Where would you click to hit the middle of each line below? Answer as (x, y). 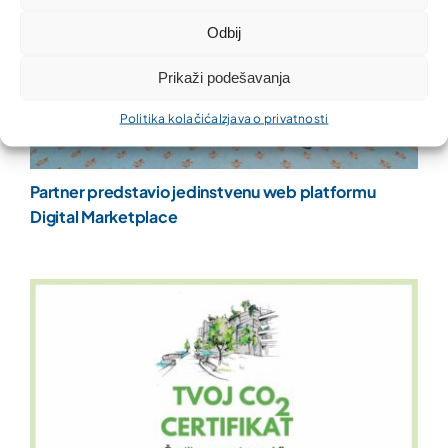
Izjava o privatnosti (273, 117)
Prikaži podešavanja (224, 77)
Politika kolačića (169, 117)
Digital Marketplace (103, 217)
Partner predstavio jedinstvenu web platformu (202, 192)
